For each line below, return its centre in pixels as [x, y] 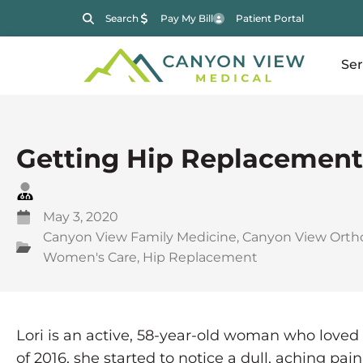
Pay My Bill [187, 18]
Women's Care [90, 258]
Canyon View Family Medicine [140, 237]
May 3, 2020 [81, 217]
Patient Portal [269, 18]
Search [122, 18]
